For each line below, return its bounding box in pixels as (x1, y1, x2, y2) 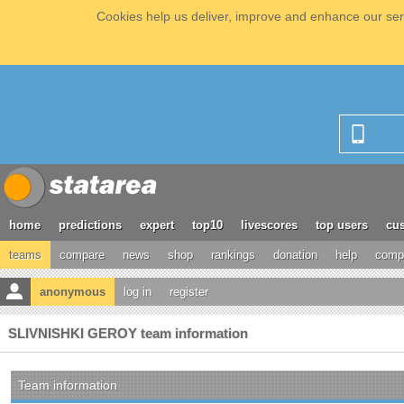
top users (316, 218, 368, 232)
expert (140, 218, 174, 232)
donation (273, 248, 317, 262)
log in (124, 285, 151, 298)
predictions (59, 218, 122, 232)
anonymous (40, 285, 106, 298)
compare (60, 248, 105, 262)
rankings (211, 248, 255, 262)
